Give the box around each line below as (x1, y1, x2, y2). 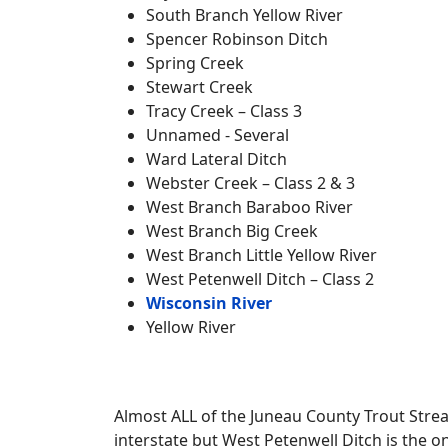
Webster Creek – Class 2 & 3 (146, 171, 355, 194)
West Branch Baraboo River (146, 195, 353, 218)
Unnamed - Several (146, 123, 289, 146)
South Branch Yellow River (146, 3, 343, 26)
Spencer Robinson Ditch (146, 27, 328, 50)
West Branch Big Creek (146, 219, 318, 242)
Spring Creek (146, 51, 244, 74)
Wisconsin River (146, 291, 272, 314)
